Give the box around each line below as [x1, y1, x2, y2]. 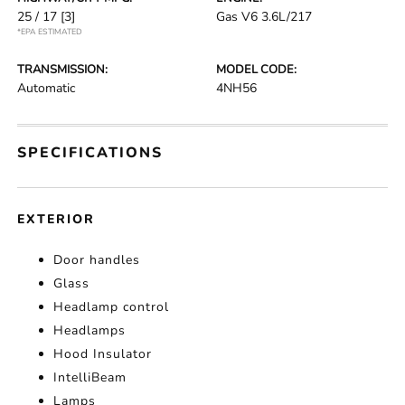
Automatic [17, 80, 76, 97]
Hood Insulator [53, 345, 153, 363]
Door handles [53, 251, 141, 268]
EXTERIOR [17, 211, 96, 228]
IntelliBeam [53, 369, 127, 386]
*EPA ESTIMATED [17, 26, 83, 37]
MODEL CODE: [216, 61, 297, 78]
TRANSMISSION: [17, 61, 108, 78]
